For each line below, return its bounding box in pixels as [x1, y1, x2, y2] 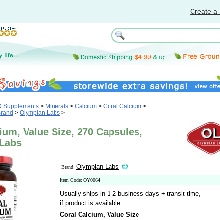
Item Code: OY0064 [60, 177, 100, 183]
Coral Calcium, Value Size [60, 211, 139, 218]
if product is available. [60, 199, 122, 207]
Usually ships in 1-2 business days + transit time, [60, 190, 201, 197]
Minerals [45, 103, 68, 110]
